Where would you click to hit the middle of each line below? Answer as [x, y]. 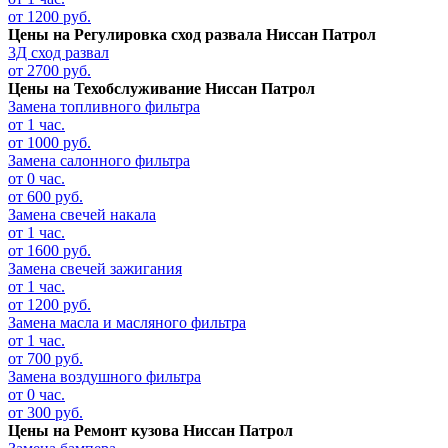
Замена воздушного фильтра [104, 377]
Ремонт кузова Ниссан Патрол [183, 431]
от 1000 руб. [49, 143]
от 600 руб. [45, 197]
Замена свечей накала [82, 215]
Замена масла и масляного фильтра [127, 323]
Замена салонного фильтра [99, 161]
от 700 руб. [45, 359]
